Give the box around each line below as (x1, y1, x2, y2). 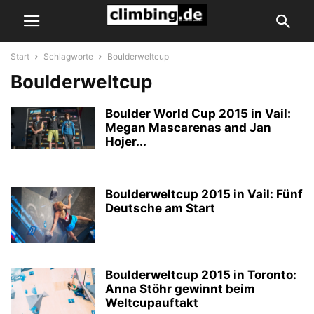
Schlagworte (43, 51, 93, 62)
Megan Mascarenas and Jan (105, 121, 271, 135)
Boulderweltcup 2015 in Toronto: (105, 268, 296, 282)
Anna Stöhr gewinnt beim (105, 282, 255, 296)
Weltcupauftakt (105, 296, 198, 310)
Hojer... (105, 135, 146, 149)
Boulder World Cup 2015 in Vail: (105, 107, 291, 121)
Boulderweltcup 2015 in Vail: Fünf (105, 187, 303, 201)
